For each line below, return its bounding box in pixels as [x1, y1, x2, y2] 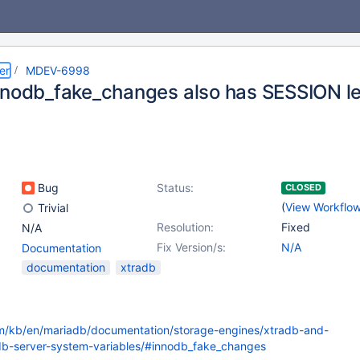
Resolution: [157, 220, 214, 234]
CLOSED [285, 182, 321, 193]
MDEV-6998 [26, 63, 90, 77]
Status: [157, 181, 194, 194]
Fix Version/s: [157, 240, 226, 254]
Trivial [35, 201, 68, 215]
